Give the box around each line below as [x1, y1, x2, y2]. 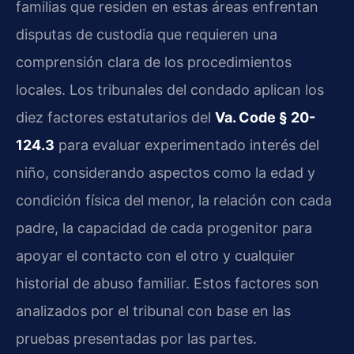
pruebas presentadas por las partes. [16, 330, 257, 348]
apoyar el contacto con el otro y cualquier [16, 247, 295, 265]
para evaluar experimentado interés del [55, 137, 319, 154]
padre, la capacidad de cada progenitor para [16, 220, 312, 237]
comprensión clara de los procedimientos [16, 54, 292, 71]
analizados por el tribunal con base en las [16, 303, 291, 320]
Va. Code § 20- [215, 109, 315, 126]
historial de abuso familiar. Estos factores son [16, 275, 319, 292]
